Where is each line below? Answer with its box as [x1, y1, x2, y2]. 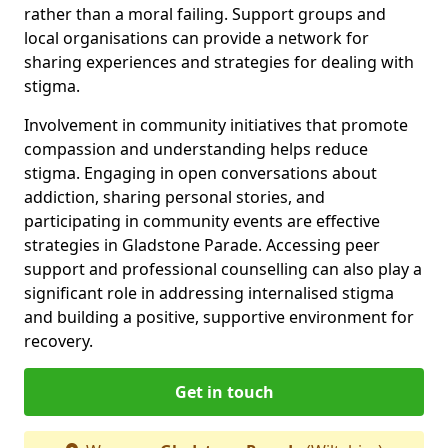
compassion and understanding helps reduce [24, 137, 368, 160]
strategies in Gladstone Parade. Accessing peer [24, 233, 380, 256]
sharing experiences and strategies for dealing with [24, 50, 414, 73]
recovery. [24, 329, 93, 352]
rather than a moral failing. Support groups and [24, 2, 386, 25]
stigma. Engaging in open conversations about [24, 161, 377, 184]
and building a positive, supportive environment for [24, 305, 414, 328]
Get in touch [174, 380, 274, 403]
